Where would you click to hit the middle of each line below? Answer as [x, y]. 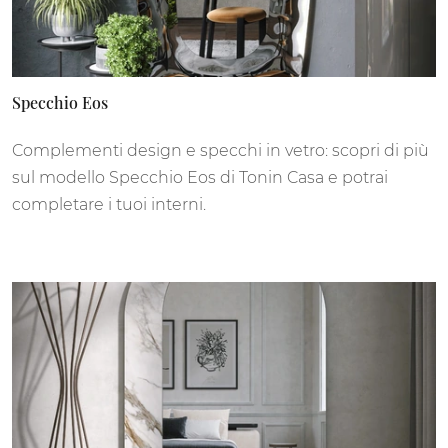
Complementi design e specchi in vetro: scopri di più [220, 150]
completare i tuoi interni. [109, 204]
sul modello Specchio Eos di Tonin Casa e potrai [200, 177]
